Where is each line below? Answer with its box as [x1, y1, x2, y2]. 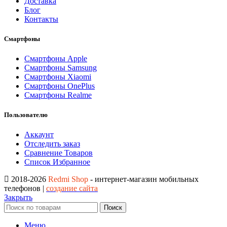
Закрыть [4, 193, 32, 202]
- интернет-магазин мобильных [88, 175, 199, 184]
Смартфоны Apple [24, 54, 87, 63]
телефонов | [4, 184, 46, 193]
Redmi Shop [48, 175, 88, 184]
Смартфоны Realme [24, 91, 92, 100]
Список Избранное [24, 158, 90, 167]
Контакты [24, 14, 58, 23]
